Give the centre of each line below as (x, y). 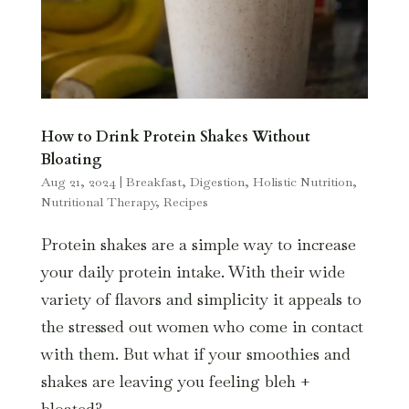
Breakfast (153, 181)
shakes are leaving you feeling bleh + (175, 381)
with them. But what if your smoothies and (195, 353)
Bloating (71, 159)
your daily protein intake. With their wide (193, 271)
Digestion (217, 181)
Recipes (185, 201)
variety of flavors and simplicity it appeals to (201, 299)
